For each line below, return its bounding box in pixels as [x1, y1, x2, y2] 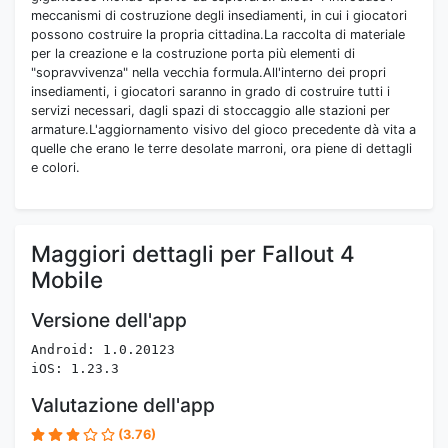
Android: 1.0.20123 [31, 342, 175, 358]
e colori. [31, 160, 80, 176]
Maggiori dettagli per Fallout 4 [31, 240, 355, 268]
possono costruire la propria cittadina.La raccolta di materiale [31, 27, 405, 43]
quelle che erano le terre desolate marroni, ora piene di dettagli [31, 141, 412, 157]
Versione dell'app [31, 308, 187, 333]
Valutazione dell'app [31, 393, 215, 418]
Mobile [31, 266, 103, 294]
